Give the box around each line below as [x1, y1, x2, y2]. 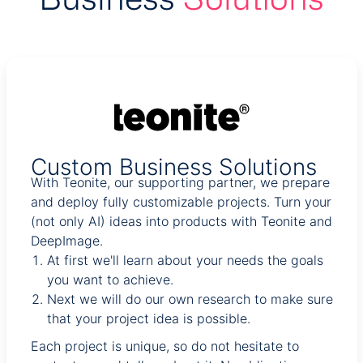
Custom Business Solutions [30, 152, 317, 181]
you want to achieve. [46, 271, 173, 288]
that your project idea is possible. [46, 310, 250, 327]
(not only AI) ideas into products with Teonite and [30, 212, 332, 229]
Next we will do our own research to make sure [46, 290, 333, 307]
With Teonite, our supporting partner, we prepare [30, 173, 330, 190]
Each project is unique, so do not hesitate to [30, 337, 299, 354]
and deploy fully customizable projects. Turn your [30, 193, 331, 210]
